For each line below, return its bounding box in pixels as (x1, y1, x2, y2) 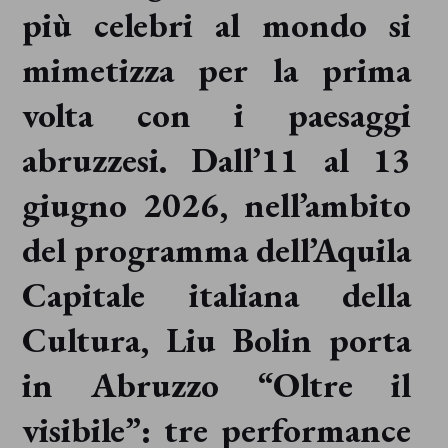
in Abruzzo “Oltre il (21, 362, 412, 408)
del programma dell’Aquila (21, 227, 412, 273)
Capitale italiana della (21, 272, 412, 318)
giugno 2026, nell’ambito (21, 182, 412, 228)
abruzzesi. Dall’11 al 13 (21, 137, 412, 183)
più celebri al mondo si (21, 2, 412, 48)
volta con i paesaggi (21, 92, 412, 138)
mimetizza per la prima (21, 47, 412, 93)
